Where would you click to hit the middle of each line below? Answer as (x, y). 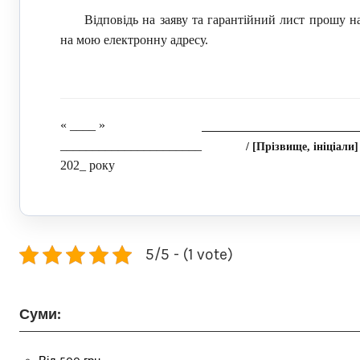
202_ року (88, 165)
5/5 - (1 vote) (189, 254)
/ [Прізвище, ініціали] (302, 147)
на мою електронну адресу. (134, 40)
